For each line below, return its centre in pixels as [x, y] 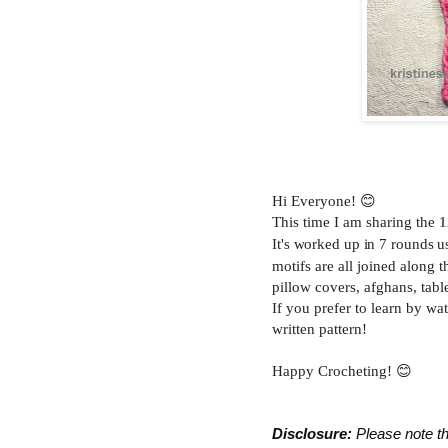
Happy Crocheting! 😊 [342, 371]
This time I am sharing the [353, 222]
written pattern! [319, 329]
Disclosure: [312, 434]
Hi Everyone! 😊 [324, 201]
